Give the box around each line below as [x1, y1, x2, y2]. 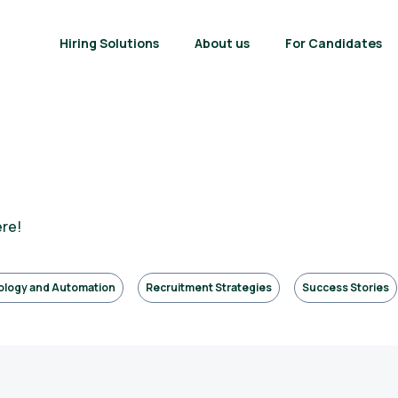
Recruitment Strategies [146, 280, 272, 295]
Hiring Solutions [60, 35, 159, 52]
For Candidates [285, 35, 382, 52]
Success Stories [302, 280, 389, 295]
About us [195, 35, 250, 52]
